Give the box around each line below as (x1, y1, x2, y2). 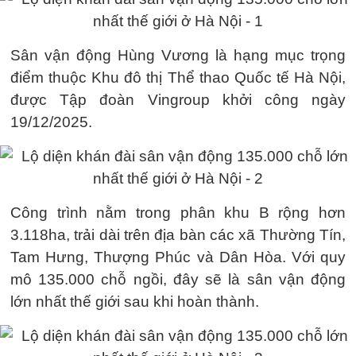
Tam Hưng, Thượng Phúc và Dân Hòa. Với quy (10, 249, 346, 265)
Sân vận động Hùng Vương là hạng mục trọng (10, 47, 346, 64)
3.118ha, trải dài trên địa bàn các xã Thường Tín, (10, 226, 346, 243)
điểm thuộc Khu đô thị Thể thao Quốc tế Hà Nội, (10, 69, 346, 86)
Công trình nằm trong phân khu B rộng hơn (10, 204, 346, 221)
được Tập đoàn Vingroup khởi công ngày (10, 91, 346, 108)
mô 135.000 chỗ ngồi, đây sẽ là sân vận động (10, 271, 346, 288)
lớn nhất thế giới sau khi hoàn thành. (10, 293, 259, 310)
